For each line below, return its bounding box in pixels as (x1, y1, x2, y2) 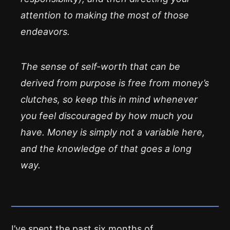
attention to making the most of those (21, 10, 189, 21)
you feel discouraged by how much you (21, 110, 193, 121)
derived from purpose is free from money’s (21, 78, 209, 88)
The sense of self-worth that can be (21, 61, 180, 72)
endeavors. (21, 26, 70, 37)
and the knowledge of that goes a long (21, 143, 191, 154)
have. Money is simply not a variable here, (21, 127, 205, 138)
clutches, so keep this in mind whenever (21, 94, 198, 105)
